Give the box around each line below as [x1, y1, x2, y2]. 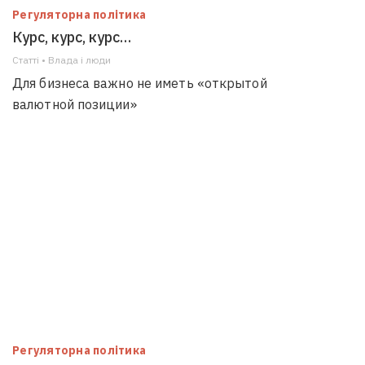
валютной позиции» [12, 96, 137, 112]
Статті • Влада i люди [12, 54, 111, 66]
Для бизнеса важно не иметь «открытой [12, 75, 267, 91]
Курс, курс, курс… [12, 28, 131, 46]
